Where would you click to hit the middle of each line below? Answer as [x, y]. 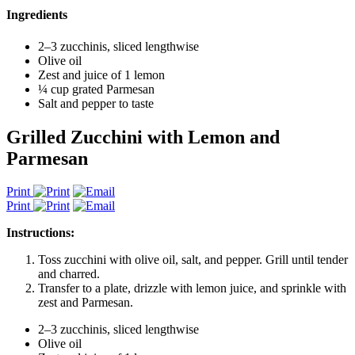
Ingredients [37, 15]
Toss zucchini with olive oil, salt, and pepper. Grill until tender [193, 260]
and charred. [71, 274]
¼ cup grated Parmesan [98, 89]
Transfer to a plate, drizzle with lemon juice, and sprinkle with [192, 288]
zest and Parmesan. [87, 303]
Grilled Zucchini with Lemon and [143, 137]
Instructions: [40, 233]
